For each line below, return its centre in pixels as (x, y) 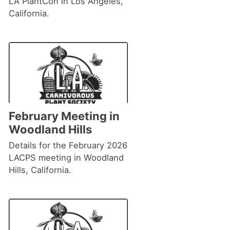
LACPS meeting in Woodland (66, 157)
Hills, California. (40, 170)
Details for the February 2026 (68, 145)
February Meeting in (64, 116)
